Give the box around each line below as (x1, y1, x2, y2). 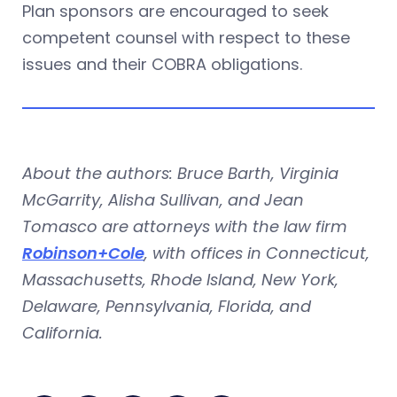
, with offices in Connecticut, (144, 242, 370, 264)
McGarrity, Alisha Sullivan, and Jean (22, 189, 304, 211)
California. (22, 322, 103, 344)
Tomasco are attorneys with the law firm (22, 215, 347, 237)
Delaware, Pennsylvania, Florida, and (22, 295, 311, 317)
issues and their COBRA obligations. (22, 53, 302, 75)
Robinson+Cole (22, 242, 144, 264)
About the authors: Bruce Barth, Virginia (22, 162, 339, 184)
